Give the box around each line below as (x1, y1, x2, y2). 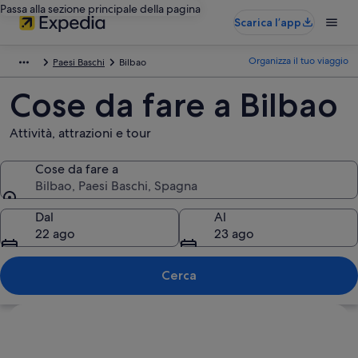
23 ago (214, 225, 254, 242)
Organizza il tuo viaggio (249, 54, 348, 67)
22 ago (35, 225, 75, 242)
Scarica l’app (234, 15, 301, 30)
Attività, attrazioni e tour (10, 125, 151, 141)
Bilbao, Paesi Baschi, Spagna (35, 177, 197, 194)
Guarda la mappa (9, 304, 108, 320)
